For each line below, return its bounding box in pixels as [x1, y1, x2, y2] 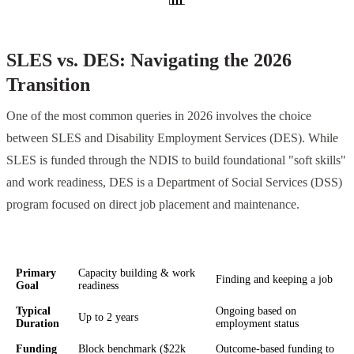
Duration [16, 318, 59, 330]
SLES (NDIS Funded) [78, 241, 187, 254]
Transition [6, 74, 90, 96]
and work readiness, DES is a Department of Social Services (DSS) [6, 175, 342, 189]
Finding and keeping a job [216, 273, 333, 285]
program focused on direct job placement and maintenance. [6, 198, 299, 211]
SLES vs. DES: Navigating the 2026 [6, 50, 292, 71]
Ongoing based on [216, 305, 296, 317]
